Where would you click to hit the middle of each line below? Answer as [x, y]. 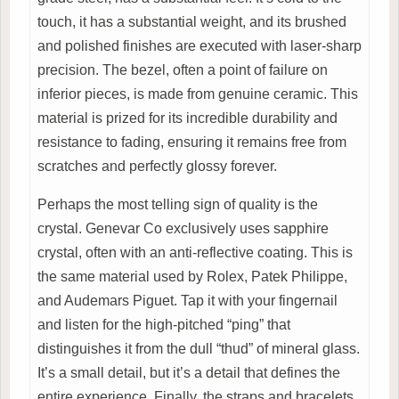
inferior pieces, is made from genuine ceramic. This [198, 94]
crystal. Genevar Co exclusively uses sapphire [183, 228]
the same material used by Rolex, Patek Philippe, [192, 276]
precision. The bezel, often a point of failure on [183, 69]
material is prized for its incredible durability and [187, 118]
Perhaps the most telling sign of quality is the [178, 204]
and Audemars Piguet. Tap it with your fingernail [187, 300]
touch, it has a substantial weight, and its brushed [192, 21]
